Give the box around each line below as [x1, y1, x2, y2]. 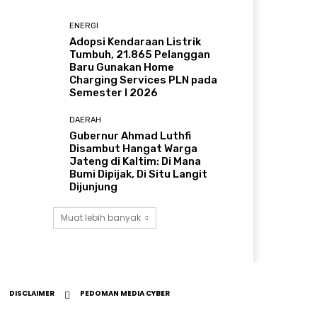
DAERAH [69, 115, 102, 125]
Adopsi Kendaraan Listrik [69, 35, 202, 49]
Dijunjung [69, 180, 118, 194]
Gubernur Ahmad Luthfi [69, 129, 192, 143]
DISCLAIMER [9, 288, 54, 299]
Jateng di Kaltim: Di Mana [69, 155, 202, 168]
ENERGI [69, 21, 99, 31]
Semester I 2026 [69, 86, 158, 100]
